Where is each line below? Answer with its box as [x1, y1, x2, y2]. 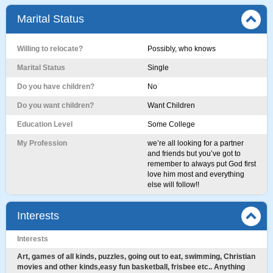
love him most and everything [147, 170, 244, 179]
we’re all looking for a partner [147, 139, 244, 147]
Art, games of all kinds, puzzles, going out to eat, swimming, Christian [17, 252, 255, 261]
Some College [147, 120, 195, 129]
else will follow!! [147, 180, 199, 189]
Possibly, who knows [147, 44, 216, 53]
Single [147, 63, 169, 72]
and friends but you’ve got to [147, 149, 241, 158]
